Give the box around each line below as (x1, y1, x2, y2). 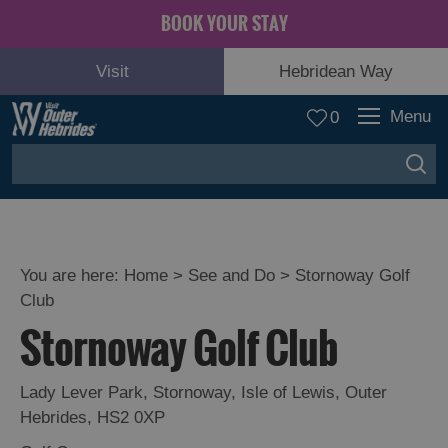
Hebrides (20, 408, 87, 427)
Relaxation (40, 356, 125, 376)
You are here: (20, 266, 124, 285)
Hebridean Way (279, 62, 393, 81)
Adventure (40, 308, 122, 328)
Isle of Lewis (241, 383, 335, 402)
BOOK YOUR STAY (160, 10, 288, 38)
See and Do (188, 266, 275, 285)
